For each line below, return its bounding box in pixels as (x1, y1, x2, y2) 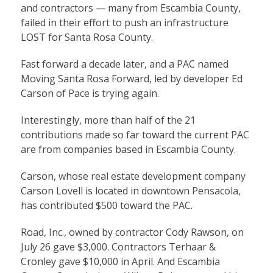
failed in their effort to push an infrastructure (20, 15, 229, 29)
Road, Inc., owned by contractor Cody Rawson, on (20, 225, 244, 239)
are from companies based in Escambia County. (20, 142, 236, 156)
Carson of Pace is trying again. (20, 86, 159, 100)
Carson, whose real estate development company (20, 169, 246, 183)
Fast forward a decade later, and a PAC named (20, 57, 229, 71)
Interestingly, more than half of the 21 (20, 113, 196, 127)
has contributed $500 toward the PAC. (20, 198, 193, 212)
